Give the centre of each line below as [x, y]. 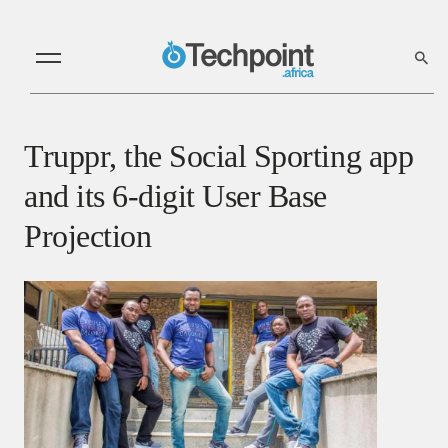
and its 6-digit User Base [175, 195]
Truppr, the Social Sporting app [219, 155]
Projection [88, 235]
